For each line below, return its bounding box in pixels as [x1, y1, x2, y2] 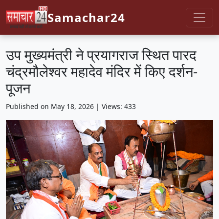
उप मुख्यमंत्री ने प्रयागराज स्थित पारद [6, 45, 197, 64]
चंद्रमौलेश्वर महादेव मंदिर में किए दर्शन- [6, 62, 197, 81]
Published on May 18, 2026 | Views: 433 [6, 102, 136, 111]
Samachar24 [47, 9, 125, 25]
